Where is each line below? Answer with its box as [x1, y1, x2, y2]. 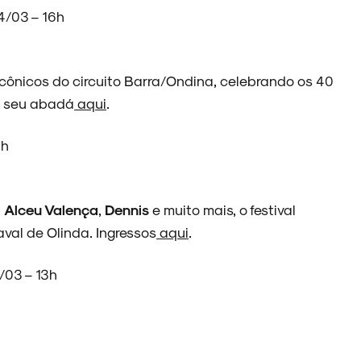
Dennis [105, 201, 149, 218]
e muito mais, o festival [149, 201, 296, 218]
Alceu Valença [4, 201, 98, 218]
